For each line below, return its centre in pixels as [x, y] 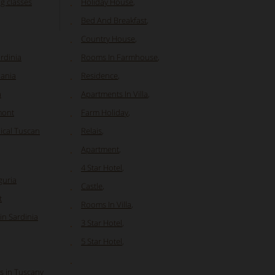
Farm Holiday [105, 112]
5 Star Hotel [102, 241]
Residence [99, 76]
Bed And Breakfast [114, 20]
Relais [91, 131]
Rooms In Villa [106, 204]
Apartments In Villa [114, 94]
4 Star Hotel [102, 168]
